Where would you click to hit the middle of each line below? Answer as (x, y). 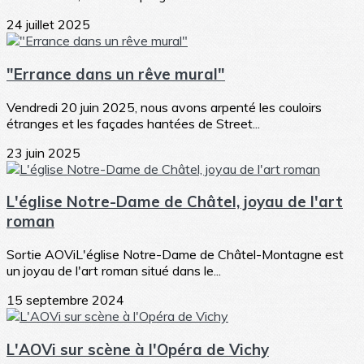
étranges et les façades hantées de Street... (133, 123)
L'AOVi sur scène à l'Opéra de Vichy (138, 349)
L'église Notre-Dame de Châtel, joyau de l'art (175, 202)
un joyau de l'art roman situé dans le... (114, 271)
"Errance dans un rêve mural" (116, 74)
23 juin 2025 (43, 152)
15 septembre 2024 (65, 300)
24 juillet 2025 (48, 25)
